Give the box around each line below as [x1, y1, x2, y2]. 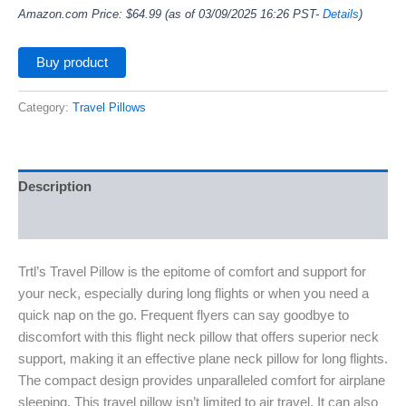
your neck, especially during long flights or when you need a [18, 285, 369, 301]
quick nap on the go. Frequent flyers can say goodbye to [18, 307, 349, 323]
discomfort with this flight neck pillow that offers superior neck [18, 329, 379, 344]
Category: [18, 100, 72, 114]
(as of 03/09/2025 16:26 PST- [161, 7, 323, 22]
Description [18, 179, 92, 195]
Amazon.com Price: [18, 7, 126, 22]
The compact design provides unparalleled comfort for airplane [18, 372, 385, 388]
